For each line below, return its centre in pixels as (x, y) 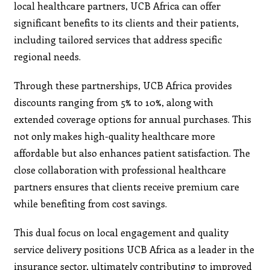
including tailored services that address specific (118, 39)
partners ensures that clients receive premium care (127, 186)
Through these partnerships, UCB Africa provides (123, 85)
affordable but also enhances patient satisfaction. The (132, 152)
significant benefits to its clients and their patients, (127, 22)
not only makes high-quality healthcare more (115, 136)
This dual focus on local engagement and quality (121, 232)
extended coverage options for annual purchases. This (133, 119)
